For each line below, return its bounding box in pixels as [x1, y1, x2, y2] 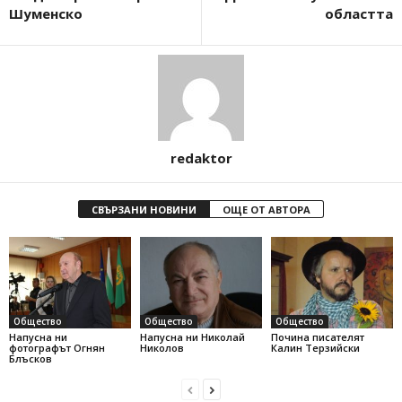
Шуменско [9, 4, 83, 23]
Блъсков [9, 351, 52, 365]
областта [325, 4, 393, 23]
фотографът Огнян [9, 340, 105, 354]
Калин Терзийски [270, 340, 360, 354]
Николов [139, 340, 184, 354]
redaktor [170, 149, 232, 168]
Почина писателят [270, 329, 364, 344]
